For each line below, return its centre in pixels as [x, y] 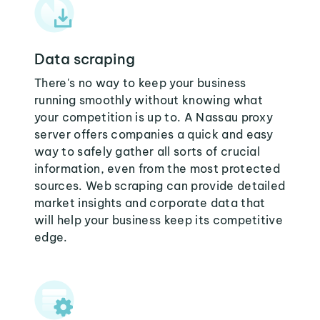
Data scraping [85, 59]
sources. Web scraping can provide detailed [160, 186]
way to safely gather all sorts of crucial [147, 151]
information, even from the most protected [157, 169]
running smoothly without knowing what [149, 100]
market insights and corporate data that [150, 203]
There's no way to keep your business [140, 83]
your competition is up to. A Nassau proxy [154, 117]
